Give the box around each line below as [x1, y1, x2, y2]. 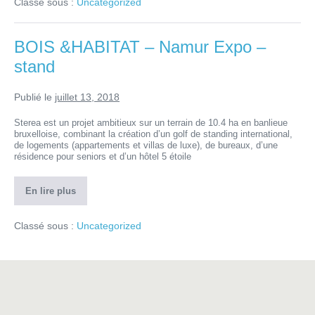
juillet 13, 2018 [55, 91, 120, 103]
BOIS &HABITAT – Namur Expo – [14, 37, 266, 56]
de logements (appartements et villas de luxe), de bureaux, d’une [14, 140, 278, 150]
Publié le [14, 91, 52, 103]
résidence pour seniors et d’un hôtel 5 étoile [14, 151, 191, 162]
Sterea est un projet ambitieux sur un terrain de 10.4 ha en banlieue [14, 117, 288, 128]
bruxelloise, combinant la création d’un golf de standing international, [14, 129, 292, 139]
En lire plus [25, 186, 76, 196]
